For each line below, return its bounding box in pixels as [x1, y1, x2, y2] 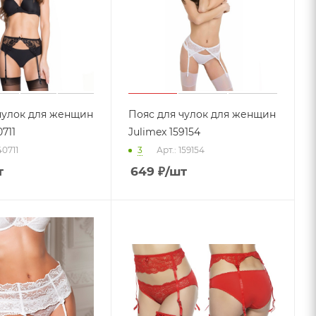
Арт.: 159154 [157, 145, 205, 156]
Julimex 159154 [128, 126, 201, 139]
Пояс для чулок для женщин [128, 108, 276, 121]
